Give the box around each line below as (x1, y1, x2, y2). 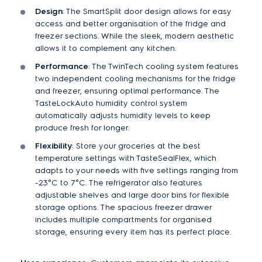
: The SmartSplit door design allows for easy (63, 6, 232, 16)
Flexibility (35, 140, 72, 151)
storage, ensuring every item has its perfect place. (35, 226, 232, 237)
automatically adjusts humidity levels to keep (35, 110, 211, 120)
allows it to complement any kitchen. (35, 43, 177, 53)
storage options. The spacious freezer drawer (35, 202, 212, 212)
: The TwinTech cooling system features (88, 61, 239, 71)
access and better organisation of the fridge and (35, 18, 226, 29)
